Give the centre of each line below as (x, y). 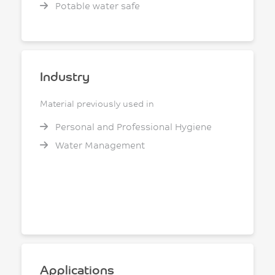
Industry (65, 76)
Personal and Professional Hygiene (132, 126)
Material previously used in (97, 103)
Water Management (99, 145)
